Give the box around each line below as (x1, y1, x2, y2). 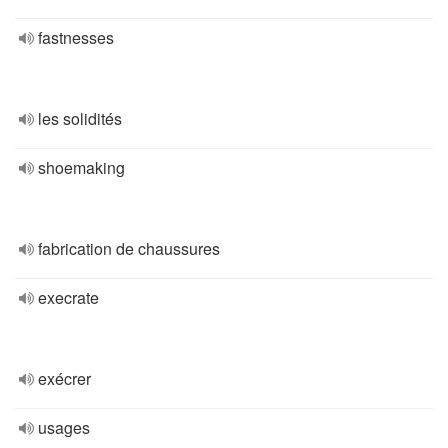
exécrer (38, 367, 91, 390)
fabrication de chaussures (38, 237, 220, 260)
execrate (38, 286, 99, 309)
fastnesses (38, 26, 114, 49)
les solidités (38, 107, 122, 130)
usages (38, 416, 90, 439)
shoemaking (38, 156, 125, 179)
